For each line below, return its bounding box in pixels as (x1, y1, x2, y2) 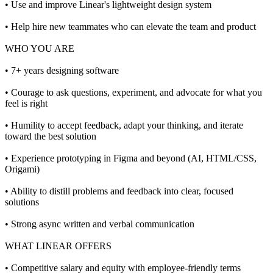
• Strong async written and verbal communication (5, 219, 194, 230)
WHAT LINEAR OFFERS (5, 241, 112, 252)
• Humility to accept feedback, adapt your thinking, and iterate (5, 120, 243, 131)
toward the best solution (5, 131, 96, 142)
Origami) (5, 164, 40, 175)
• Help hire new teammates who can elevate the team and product (5, 21, 256, 32)
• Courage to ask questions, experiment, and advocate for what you (5, 87, 262, 98)
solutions (5, 197, 39, 208)
